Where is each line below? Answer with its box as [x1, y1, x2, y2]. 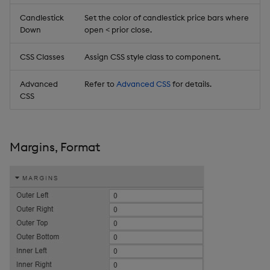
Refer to [84, 78, 116, 89]
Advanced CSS [116, 78, 171, 89]
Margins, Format [10, 139, 100, 154]
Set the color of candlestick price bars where [84, 12, 249, 22]
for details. [171, 78, 212, 89]
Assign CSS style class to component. [84, 51, 221, 61]
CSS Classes [20, 51, 64, 61]
